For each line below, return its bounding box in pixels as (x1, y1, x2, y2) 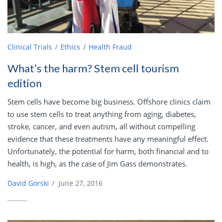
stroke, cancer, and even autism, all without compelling (7, 121, 195, 132)
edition (7, 76, 42, 90)
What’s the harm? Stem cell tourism (7, 61, 179, 75)
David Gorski (7, 178, 49, 188)
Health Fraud (89, 42, 132, 52)
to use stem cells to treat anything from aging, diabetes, (7, 109, 196, 119)
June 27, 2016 (58, 178, 103, 188)
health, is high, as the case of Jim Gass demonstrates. (7, 159, 187, 169)
